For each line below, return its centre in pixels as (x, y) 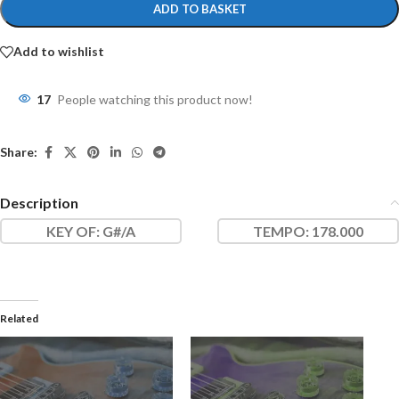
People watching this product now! (155, 99)
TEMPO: (281, 231)
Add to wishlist (59, 52)
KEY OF (71, 231)
